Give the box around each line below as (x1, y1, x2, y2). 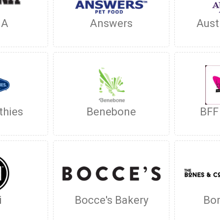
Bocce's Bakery (74, 194, 148, 206)
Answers (90, 17, 133, 29)
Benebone (86, 106, 137, 118)
